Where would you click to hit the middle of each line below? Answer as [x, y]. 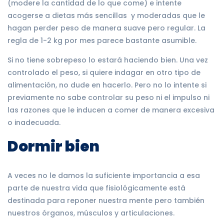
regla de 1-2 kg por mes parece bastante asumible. [102, 40]
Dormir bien [53, 146]
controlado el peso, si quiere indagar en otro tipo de [104, 72]
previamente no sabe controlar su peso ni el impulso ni [108, 97]
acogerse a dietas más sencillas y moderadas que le [106, 15]
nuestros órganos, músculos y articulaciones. [91, 213]
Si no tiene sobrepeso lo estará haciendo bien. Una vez [108, 60]
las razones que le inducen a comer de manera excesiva [111, 110]
